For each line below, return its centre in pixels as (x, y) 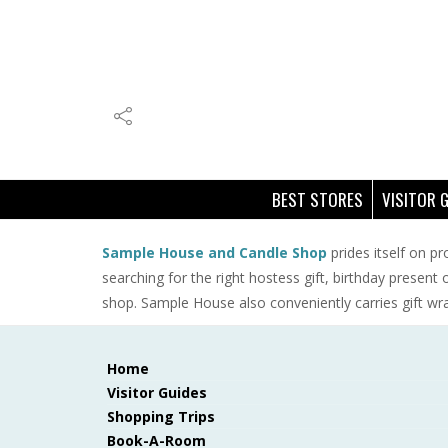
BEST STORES (317, 199)
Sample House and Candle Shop (214, 252)
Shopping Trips (161, 416)
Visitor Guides (157, 392)
